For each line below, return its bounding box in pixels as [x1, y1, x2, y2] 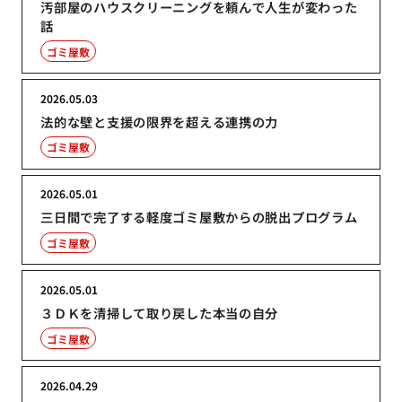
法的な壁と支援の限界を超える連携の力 [40, 111, 279, 131]
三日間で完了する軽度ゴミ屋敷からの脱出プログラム [40, 207, 358, 227]
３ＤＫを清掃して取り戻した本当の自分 [40, 303, 279, 323]
